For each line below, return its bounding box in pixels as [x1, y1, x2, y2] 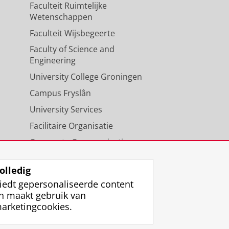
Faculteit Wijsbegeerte [29, 27, 115, 39]
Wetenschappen [29, 11, 93, 22]
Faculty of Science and [29, 43, 114, 55]
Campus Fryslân [29, 87, 91, 99]
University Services [29, 103, 102, 115]
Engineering [29, 54, 76, 66]
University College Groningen [29, 71, 142, 82]
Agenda [29, 152, 59, 164]
